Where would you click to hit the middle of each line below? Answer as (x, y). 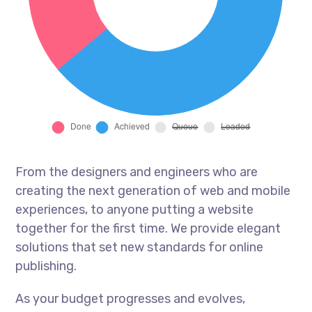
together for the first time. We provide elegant (148, 228)
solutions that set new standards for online (140, 247)
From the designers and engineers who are (137, 172)
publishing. (46, 266)
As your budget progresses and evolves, (131, 298)
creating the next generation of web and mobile (153, 190)
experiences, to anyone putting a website (135, 209)
